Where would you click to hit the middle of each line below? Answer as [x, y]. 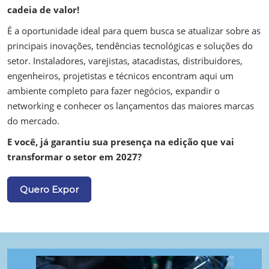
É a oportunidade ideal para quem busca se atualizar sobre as [134, 30]
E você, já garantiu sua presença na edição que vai [121, 141]
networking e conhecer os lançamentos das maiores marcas [131, 105]
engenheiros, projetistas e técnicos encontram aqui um [120, 75]
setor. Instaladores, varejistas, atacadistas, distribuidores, [125, 60]
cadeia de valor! [43, 9]
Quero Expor [49, 189]
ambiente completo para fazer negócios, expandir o [113, 90]
